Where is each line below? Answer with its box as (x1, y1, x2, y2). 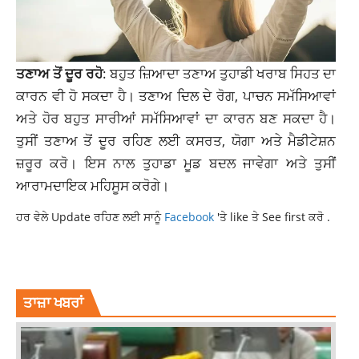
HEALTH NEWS (59, 264, 131, 276)
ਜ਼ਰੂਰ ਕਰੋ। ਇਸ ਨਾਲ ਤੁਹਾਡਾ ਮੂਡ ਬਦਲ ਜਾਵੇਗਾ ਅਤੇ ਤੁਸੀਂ (16, 152, 337, 172)
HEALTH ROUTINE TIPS (134, 264, 246, 276)
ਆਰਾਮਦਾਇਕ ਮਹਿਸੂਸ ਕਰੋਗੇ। (16, 175, 169, 195)
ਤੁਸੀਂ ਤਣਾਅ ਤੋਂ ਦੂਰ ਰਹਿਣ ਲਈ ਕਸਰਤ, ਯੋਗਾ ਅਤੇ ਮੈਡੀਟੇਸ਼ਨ (16, 130, 337, 150)
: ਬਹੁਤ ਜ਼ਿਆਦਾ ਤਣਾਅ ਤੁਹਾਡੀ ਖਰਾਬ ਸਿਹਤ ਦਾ (103, 63, 337, 83)
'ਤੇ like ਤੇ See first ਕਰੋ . (217, 208, 330, 224)
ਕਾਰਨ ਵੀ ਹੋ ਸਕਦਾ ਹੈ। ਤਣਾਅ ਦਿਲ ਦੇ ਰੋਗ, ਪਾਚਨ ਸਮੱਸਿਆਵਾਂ (16, 85, 337, 105)
